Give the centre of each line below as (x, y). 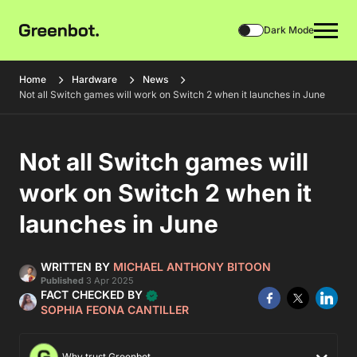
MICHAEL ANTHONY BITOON (192, 267)
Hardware (94, 79)
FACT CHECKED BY (93, 294)
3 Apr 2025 (109, 280)
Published (62, 280)
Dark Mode (289, 30)
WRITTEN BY (77, 267)
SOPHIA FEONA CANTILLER (115, 310)
